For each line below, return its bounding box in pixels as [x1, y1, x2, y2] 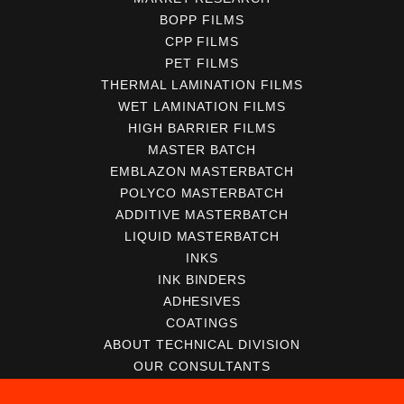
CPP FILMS [164, 34, 240, 50]
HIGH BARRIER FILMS [128, 121, 276, 136]
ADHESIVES [162, 294, 242, 309]
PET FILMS [165, 56, 239, 71]
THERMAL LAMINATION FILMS [100, 78, 304, 93]
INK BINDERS [157, 272, 247, 288]
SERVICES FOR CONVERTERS [100, 381, 304, 396]
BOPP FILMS [160, 13, 244, 28]
